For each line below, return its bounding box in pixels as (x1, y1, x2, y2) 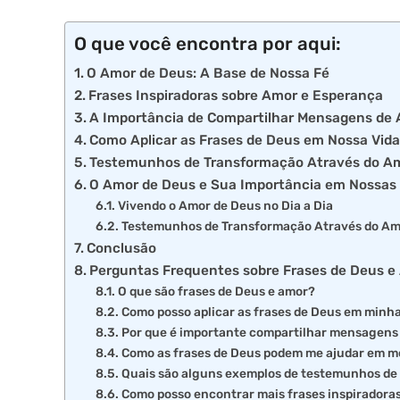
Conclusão (87, 240, 157, 257)
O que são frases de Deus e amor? (117, 284, 315, 299)
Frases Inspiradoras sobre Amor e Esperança (88, 87, 384, 104)
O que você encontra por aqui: (74, 33, 341, 55)
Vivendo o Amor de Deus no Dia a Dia (117, 198, 333, 213)
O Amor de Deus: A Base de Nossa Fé (87, 65, 330, 82)
